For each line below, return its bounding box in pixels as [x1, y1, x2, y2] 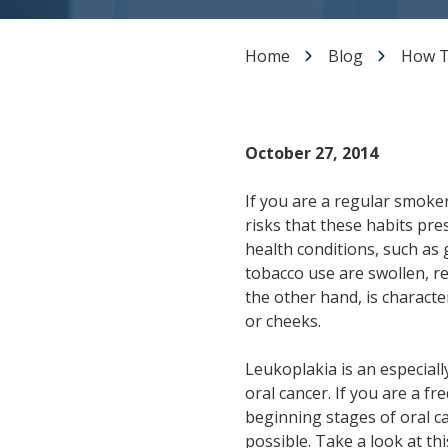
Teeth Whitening [142, 27, 249, 47]
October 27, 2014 [245, 141, 378, 164]
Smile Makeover [142, 59, 247, 79]
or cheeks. [245, 309, 321, 332]
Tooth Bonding [142, 91, 241, 111]
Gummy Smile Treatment [142, 123, 306, 143]
